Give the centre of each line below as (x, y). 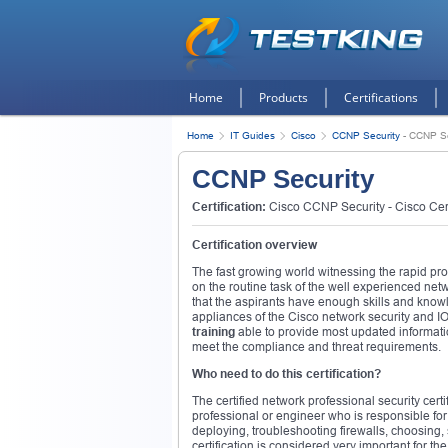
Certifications (381, 97)
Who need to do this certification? (286, 374)
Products (283, 97)
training (213, 332)
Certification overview (254, 245)
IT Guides (252, 135)
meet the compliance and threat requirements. (316, 347)
